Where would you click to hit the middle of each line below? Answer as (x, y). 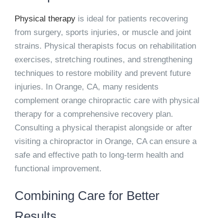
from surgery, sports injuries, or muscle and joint (103, 32)
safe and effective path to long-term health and (99, 155)
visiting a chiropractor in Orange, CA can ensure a (105, 141)
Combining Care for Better (87, 195)
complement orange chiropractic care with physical (107, 100)
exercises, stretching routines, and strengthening (103, 59)
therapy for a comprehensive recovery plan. (94, 114)
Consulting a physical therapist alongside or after (103, 127)
